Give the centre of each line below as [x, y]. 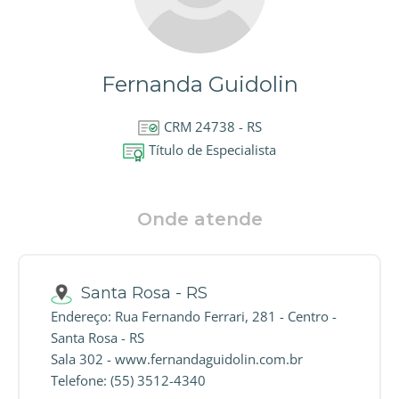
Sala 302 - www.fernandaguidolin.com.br [177, 359]
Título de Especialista [212, 150]
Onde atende [199, 220]
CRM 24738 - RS [212, 127]
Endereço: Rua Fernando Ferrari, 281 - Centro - [194, 317]
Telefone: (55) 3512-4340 [128, 381]
